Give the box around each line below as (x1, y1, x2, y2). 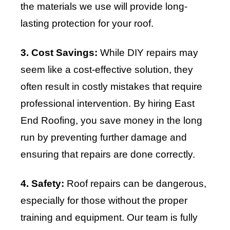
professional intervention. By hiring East (21, 98, 195, 109)
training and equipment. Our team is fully (21, 212, 198, 223)
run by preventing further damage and (21, 132, 187, 143)
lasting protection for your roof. (21, 18, 154, 29)
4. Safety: (21, 178, 64, 189)
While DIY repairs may (98, 47, 198, 59)
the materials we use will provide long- (21, 1, 187, 12)
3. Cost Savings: (21, 47, 98, 59)
